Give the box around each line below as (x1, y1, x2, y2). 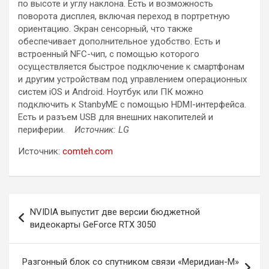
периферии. (18, 124, 74, 136)
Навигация (8, 194, 87, 212)
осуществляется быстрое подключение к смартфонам (18, 61, 244, 73)
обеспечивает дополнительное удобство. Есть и (18, 36, 220, 47)
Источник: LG (74, 124, 129, 136)
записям (8, 232, 70, 250)
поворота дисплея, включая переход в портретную (18, 11, 230, 22)
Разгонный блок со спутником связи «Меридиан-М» (22, 256, 239, 268)
